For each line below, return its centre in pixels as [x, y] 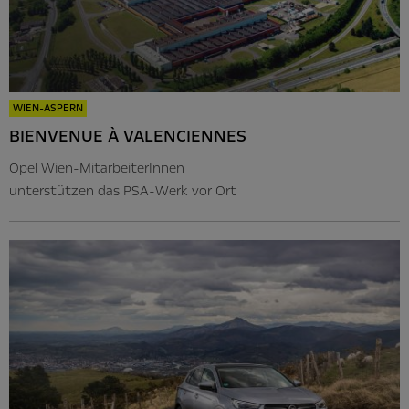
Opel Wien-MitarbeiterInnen [97, 168]
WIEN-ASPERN [48, 108]
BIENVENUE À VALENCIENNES [128, 136]
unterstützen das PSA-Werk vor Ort [123, 190]
